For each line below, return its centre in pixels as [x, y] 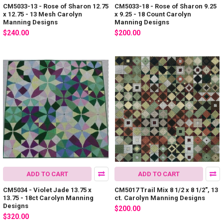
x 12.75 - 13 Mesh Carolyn [43, 14]
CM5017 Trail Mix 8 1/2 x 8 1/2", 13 [166, 190]
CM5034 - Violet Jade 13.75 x [47, 190]
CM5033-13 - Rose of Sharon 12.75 [56, 6]
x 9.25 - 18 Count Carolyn [153, 14]
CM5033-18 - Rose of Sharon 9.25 [166, 6]
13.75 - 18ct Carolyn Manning [48, 198]
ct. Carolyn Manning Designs [160, 198]
